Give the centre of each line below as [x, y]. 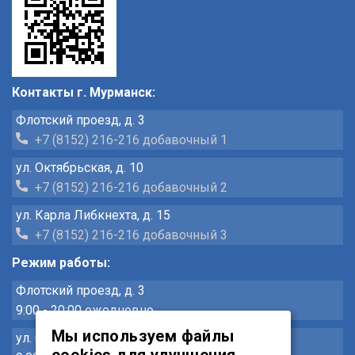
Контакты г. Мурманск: [84, 92]
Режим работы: [61, 262]
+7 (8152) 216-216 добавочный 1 [130, 139]
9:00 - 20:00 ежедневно [85, 310]
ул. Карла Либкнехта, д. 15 [93, 215]
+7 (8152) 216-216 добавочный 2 [130, 187]
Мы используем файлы [143, 336]
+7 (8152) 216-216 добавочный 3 [130, 235]
